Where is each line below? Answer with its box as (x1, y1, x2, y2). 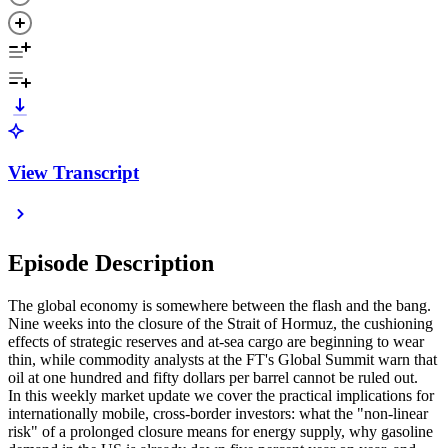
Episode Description (8, 250, 214, 277)
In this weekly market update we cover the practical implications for (8, 387, 434, 405)
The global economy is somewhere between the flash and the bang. (8, 297, 431, 315)
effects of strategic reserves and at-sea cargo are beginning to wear (8, 333, 424, 351)
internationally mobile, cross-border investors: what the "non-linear (8, 405, 428, 423)
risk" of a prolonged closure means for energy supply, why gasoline (8, 423, 433, 441)
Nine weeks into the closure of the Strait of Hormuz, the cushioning (8, 315, 433, 333)
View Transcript (8, 161, 139, 183)
